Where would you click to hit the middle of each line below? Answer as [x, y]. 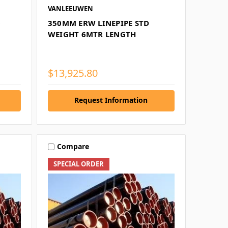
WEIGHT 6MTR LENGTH [92, 34]
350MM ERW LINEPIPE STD [98, 23]
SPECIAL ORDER [78, 164]
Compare [73, 147]
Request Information [111, 100]
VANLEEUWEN [70, 8]
